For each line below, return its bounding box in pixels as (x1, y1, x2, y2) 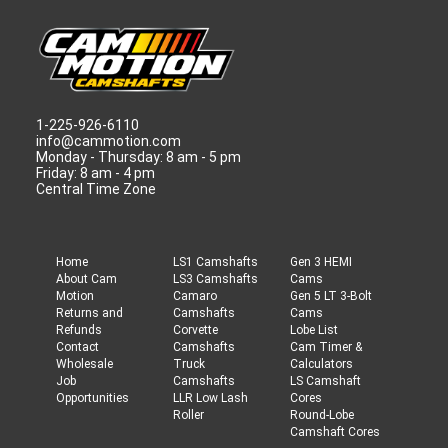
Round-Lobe (290, 408, 354, 423)
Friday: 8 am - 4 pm (35, 165, 155, 182)
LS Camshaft (290, 374, 361, 389)
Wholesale (55, 357, 113, 372)
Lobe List (290, 323, 338, 338)
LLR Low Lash (172, 391, 248, 406)
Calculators (290, 357, 353, 372)
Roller (172, 408, 204, 423)
